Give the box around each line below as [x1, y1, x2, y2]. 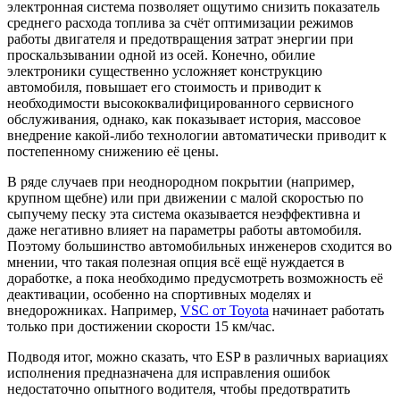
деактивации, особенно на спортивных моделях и [7, 286, 312, 302]
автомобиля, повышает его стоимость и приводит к [7, 79, 321, 95]
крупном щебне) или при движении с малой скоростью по [7, 189, 363, 205]
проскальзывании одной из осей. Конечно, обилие [7, 46, 315, 62]
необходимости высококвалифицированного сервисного [7, 95, 354, 111]
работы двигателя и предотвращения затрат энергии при [7, 30, 354, 46]
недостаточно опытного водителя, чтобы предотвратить [7, 380, 350, 396]
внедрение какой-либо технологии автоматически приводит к [7, 127, 387, 143]
